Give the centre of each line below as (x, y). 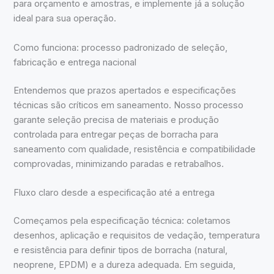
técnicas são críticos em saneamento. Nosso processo (129, 105)
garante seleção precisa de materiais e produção (117, 120)
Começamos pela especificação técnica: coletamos (122, 220)
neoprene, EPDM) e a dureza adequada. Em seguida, (125, 265)
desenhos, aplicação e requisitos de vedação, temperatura (137, 235)
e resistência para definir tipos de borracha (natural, (121, 250)
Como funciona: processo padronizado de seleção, (121, 47)
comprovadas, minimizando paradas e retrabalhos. (119, 164)
